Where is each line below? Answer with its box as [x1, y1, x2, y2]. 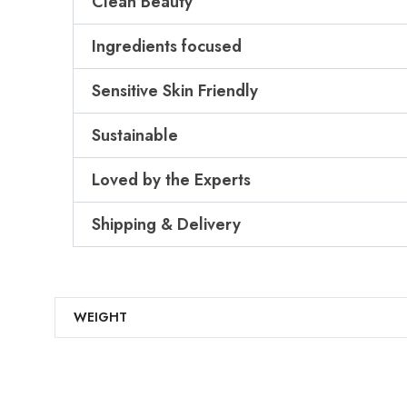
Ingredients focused [92, 35, 242, 58]
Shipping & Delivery [92, 213, 241, 236]
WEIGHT [74, 308, 127, 326]
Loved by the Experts [92, 168, 251, 192]
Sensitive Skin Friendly [92, 79, 258, 103]
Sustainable [92, 124, 178, 147]
